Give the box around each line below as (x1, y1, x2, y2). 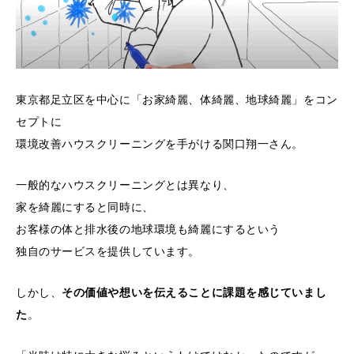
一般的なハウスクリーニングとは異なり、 (16, 176, 235, 193)
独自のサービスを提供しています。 (16, 243, 200, 259)
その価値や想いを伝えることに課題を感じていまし (62, 284, 327, 300)
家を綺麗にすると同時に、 (16, 198, 154, 215)
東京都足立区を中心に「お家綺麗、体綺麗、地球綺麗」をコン (16, 91, 338, 107)
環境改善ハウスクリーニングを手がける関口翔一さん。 (16, 135, 303, 152)
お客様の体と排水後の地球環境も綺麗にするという (16, 220, 281, 237)
